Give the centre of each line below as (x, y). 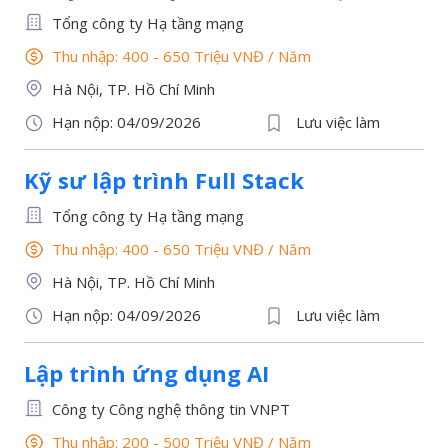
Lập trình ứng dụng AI (146, 373)
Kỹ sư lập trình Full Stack (164, 180)
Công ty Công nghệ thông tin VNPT (171, 409)
